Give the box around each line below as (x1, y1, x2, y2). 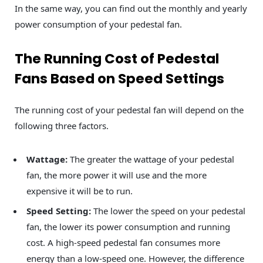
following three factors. (15, 119, 111, 131)
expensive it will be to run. (26, 184, 133, 197)
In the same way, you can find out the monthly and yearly (15, 2, 247, 15)
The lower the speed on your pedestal (93, 205, 245, 217)
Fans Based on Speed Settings (15, 69, 224, 88)
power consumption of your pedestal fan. (15, 18, 182, 31)
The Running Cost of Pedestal (15, 49, 219, 68)
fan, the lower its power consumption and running (26, 221, 230, 233)
